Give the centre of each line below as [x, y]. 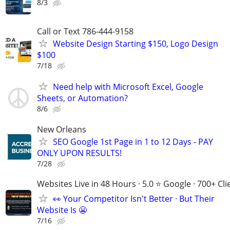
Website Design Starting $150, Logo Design [136, 44]
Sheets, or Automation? [82, 98]
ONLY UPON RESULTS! [79, 153]
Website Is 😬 [62, 210]
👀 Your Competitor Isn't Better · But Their [134, 198]
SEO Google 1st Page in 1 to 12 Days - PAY [133, 141]
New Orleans [62, 129]
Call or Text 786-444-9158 [85, 32]
